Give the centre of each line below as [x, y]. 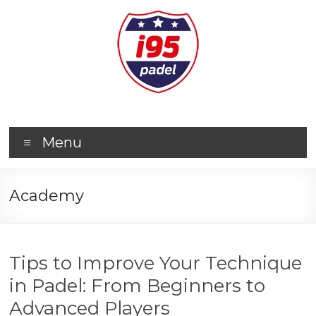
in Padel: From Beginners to [138, 286]
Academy [47, 196]
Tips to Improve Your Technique [156, 263]
